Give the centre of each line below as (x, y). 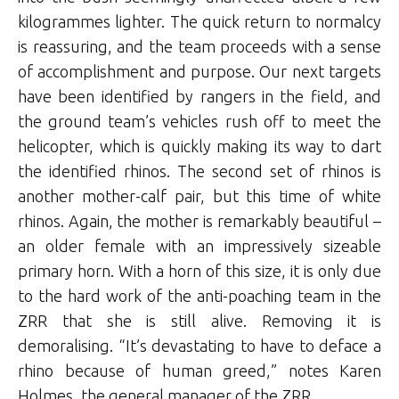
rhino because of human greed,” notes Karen (199, 370)
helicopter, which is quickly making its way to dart (199, 146)
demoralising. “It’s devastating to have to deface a (199, 345)
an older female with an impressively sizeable (199, 245)
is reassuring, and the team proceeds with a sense (199, 46)
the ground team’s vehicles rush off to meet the (199, 121)
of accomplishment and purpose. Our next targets (199, 71)
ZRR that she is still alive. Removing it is (199, 320)
